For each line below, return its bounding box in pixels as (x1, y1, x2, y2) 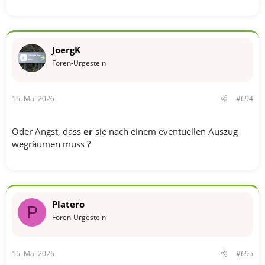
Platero (52, 198, 85, 210)
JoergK (52, 43, 80, 56)
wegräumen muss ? (12, 138, 91, 150)
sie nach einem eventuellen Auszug (93, 125, 238, 137)
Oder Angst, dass (12, 125, 83, 137)
